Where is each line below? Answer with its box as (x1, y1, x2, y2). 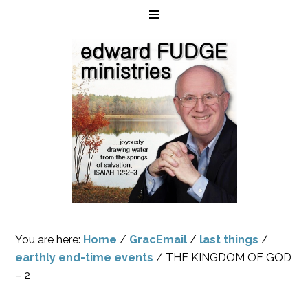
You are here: (15, 233, 84, 246)
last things (199, 233, 259, 246)
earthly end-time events (15, 251, 154, 264)
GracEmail (129, 233, 188, 246)
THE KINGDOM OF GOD (163, 251, 292, 264)
